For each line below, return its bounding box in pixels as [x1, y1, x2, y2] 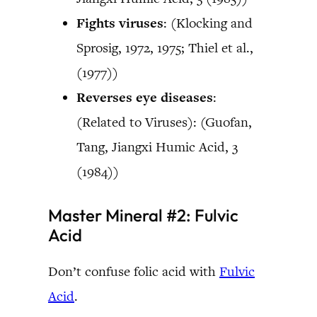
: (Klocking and [163, 13, 253, 32]
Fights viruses [76, 13, 163, 32]
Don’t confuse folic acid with [48, 262, 219, 280]
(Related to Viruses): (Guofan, [76, 113, 252, 131]
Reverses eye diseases [76, 88, 213, 106]
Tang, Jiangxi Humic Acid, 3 [76, 137, 238, 156]
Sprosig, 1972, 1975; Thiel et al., [76, 38, 253, 57]
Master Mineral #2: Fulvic [48, 204, 238, 226]
